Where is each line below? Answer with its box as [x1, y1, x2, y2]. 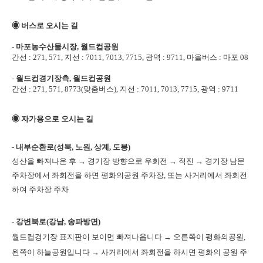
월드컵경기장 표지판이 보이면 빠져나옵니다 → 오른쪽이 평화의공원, [12, 232, 245, 241]
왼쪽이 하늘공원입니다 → [12, 248, 101, 257]
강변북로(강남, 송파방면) [16, 217, 100, 226]
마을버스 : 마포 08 [187, 53, 248, 62]
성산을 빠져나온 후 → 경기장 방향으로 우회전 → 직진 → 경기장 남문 [12, 157, 245, 166]
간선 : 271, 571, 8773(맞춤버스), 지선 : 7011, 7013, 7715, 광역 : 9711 [12, 85, 238, 93]
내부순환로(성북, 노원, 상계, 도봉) [16, 143, 130, 151]
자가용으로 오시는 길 [21, 114, 93, 123]
